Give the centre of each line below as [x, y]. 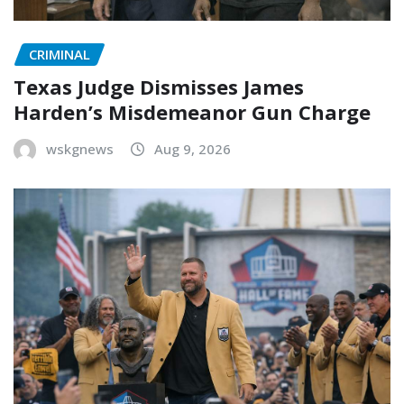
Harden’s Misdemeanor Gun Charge [192, 112]
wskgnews [80, 149]
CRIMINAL [60, 54]
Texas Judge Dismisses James [159, 87]
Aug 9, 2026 [193, 149]
